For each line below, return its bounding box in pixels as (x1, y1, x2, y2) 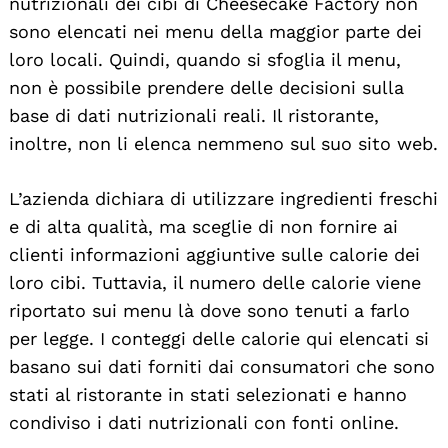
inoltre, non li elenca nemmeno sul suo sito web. (9, 132, 438, 154)
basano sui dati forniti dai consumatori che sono (9, 355, 435, 377)
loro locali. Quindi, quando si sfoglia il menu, (9, 48, 401, 70)
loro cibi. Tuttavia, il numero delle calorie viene (9, 271, 421, 293)
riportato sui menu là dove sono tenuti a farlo (9, 299, 410, 321)
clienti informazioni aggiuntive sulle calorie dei (9, 243, 420, 265)
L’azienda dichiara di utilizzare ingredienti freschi (9, 187, 438, 209)
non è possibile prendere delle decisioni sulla (9, 76, 404, 98)
